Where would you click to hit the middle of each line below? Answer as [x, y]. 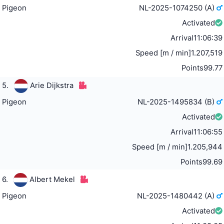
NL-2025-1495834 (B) [177, 102]
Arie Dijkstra [51, 85]
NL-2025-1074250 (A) [178, 8]
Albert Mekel [52, 179]
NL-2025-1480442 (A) [177, 196]
